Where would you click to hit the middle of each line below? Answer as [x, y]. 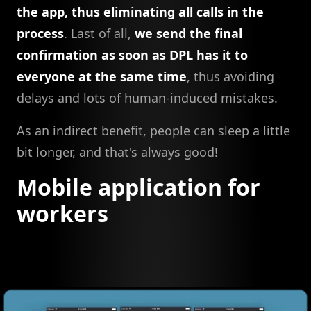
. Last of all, [99, 33]
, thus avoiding [230, 76]
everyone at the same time [102, 76]
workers [62, 213]
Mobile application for [138, 187]
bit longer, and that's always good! [117, 152]
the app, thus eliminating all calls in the [140, 11]
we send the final [188, 33]
